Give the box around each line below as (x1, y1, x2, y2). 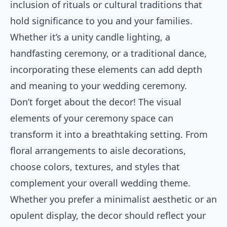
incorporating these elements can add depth (10, 63, 202, 76)
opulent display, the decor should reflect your (10, 209, 206, 222)
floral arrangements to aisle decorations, (10, 144, 186, 157)
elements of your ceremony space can (10, 112, 173, 125)
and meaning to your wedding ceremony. (10, 80, 187, 92)
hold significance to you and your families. (10, 15, 193, 27)
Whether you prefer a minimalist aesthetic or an (10, 193, 217, 206)
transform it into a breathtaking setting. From (10, 128, 208, 141)
